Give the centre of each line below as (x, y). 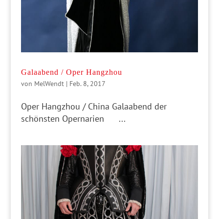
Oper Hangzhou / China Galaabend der (94, 106)
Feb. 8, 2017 (87, 83)
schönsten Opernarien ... (73, 118)
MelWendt (49, 83)
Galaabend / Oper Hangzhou (71, 72)
